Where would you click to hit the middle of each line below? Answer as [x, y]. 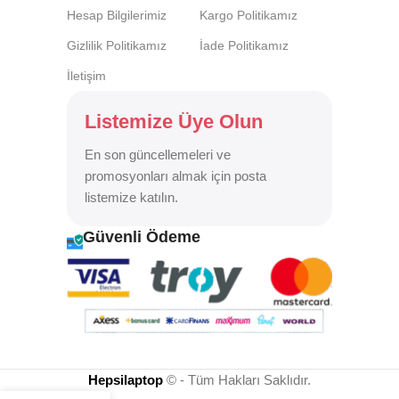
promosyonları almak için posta [175, 176]
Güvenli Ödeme [142, 237]
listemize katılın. [131, 198]
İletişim [86, 76]
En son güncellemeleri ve [158, 155]
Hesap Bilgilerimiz [117, 16]
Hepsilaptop [126, 380]
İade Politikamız [244, 46]
